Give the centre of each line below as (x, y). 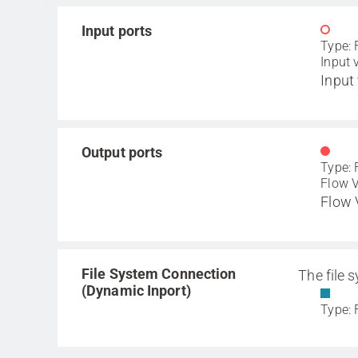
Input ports (117, 31)
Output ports (122, 152)
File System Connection (159, 274)
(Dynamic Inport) (136, 290)
